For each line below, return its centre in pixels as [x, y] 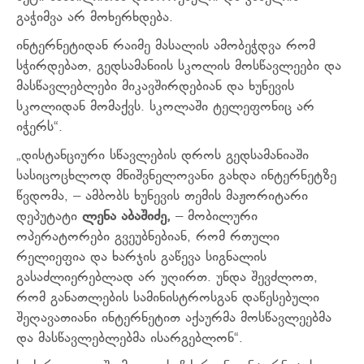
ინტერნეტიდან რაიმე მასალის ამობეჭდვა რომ [166, 47]
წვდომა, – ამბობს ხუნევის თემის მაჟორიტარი [162, 197]
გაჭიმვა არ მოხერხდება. [95, 18]
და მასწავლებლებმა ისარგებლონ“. [130, 339]
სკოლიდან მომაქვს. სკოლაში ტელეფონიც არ [165, 108]
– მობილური [214, 217]
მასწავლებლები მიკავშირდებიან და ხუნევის [155, 87]
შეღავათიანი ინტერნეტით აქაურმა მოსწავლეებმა [174, 319]
